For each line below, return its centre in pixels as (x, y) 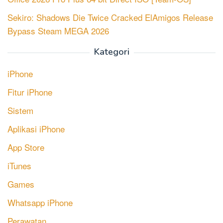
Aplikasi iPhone (36, 129)
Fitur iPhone (30, 92)
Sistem (20, 111)
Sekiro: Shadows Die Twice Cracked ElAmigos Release (110, 17)
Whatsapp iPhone (40, 203)
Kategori (111, 52)
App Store (26, 147)
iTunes (19, 166)
